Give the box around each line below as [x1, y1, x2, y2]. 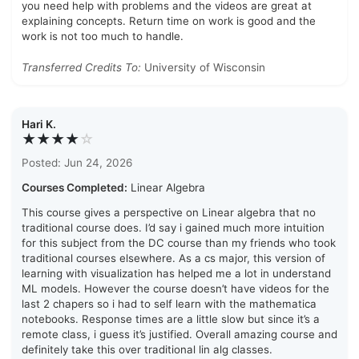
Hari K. [22, 118, 56, 131]
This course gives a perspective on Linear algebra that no [22, 206, 316, 220]
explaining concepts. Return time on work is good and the [22, 14, 316, 28]
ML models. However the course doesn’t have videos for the [22, 282, 329, 296]
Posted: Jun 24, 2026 [22, 156, 132, 170]
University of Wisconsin [141, 61, 265, 75]
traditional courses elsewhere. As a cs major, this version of [22, 252, 325, 265]
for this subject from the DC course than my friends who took [22, 236, 336, 250]
